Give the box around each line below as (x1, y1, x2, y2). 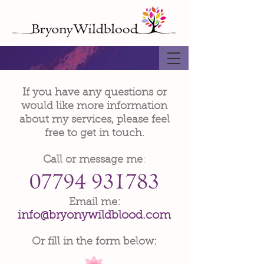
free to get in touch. (44, 128, 144, 139)
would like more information (21, 101, 167, 112)
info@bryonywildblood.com (18, 210, 171, 222)
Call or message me (43, 155, 143, 166)
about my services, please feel (19, 115, 170, 126)
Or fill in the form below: (32, 237, 157, 247)
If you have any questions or (22, 88, 167, 98)
